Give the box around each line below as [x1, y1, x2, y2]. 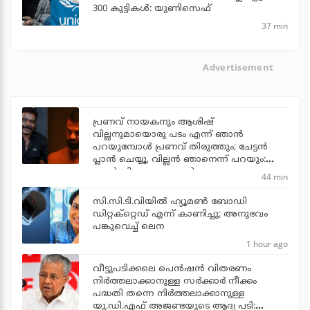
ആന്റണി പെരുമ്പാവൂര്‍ [93, 167, 194, 179]
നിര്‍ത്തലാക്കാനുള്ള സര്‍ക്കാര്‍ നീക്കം [93, 276, 257, 288]
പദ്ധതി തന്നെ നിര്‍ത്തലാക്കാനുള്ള [93, 289, 245, 300]
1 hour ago [246, 238, 288, 250]
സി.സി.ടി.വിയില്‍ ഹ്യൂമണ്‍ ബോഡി [93, 197, 247, 208]
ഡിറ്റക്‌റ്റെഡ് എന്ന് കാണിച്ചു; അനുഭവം [93, 209, 268, 221]
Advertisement [203, 60, 274, 73]
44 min [262, 171, 288, 183]
